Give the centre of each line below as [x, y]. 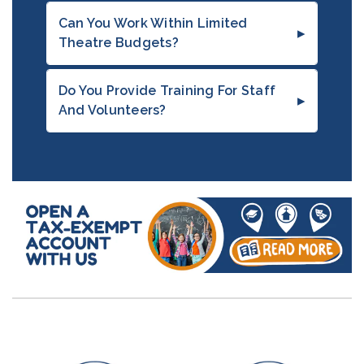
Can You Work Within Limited [153, 24]
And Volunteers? [112, 110]
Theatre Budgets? [118, 43]
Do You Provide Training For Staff [167, 91]
